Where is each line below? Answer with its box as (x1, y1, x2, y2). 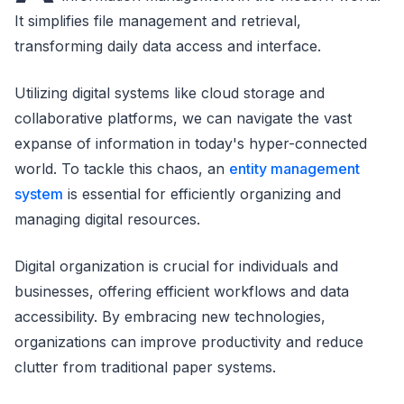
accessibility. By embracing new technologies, (14, 307, 326, 326)
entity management (229, 159, 360, 178)
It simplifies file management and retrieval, (14, 11, 301, 30)
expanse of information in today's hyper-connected (14, 133, 367, 152)
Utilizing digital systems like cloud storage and (14, 83, 325, 102)
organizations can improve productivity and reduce (14, 332, 363, 351)
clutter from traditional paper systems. (14, 357, 276, 376)
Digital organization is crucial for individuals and (14, 256, 338, 275)
